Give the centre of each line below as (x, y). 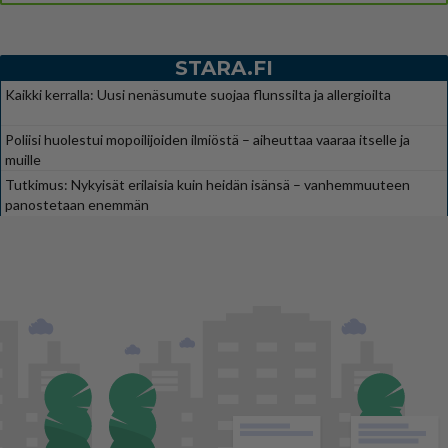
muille (23, 159)
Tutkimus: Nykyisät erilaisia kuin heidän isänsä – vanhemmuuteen (207, 184)
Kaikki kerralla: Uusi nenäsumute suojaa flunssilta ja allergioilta (198, 94)
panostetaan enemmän (77, 204)
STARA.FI (224, 67)
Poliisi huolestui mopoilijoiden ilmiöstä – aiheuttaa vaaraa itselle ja (207, 139)
